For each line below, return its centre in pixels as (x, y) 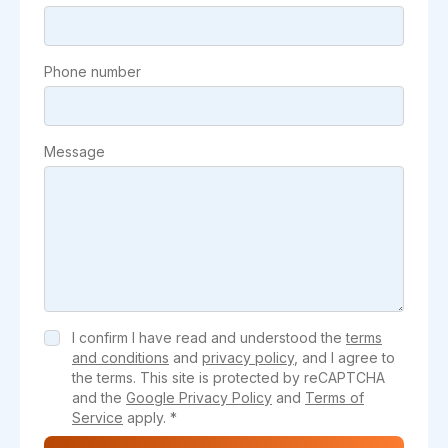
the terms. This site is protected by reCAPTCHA (228, 377)
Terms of (334, 397)
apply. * (150, 417)
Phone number (92, 71)
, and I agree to (344, 357)
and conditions (120, 357)
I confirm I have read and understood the (209, 337)
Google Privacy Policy (199, 397)
